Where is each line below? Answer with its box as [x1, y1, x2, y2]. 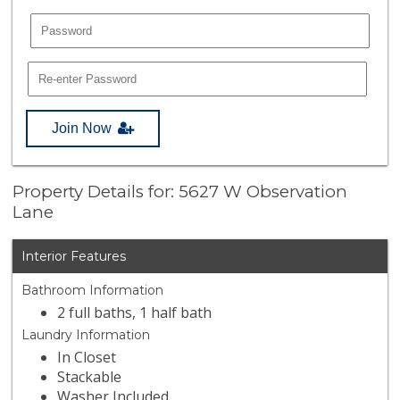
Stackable [57, 367, 122, 387]
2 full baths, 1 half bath [57, 303, 212, 323]
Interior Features [21, 248, 127, 265]
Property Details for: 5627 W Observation [12, 181, 348, 203]
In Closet [57, 347, 117, 368]
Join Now [52, 120, 112, 136]
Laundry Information [21, 327, 151, 344]
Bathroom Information [21, 282, 164, 299]
